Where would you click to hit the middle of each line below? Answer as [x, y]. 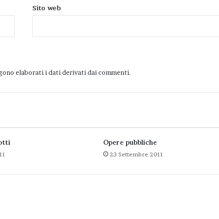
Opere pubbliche [130, 142]
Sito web [47, 8]
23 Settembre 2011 [136, 154]
